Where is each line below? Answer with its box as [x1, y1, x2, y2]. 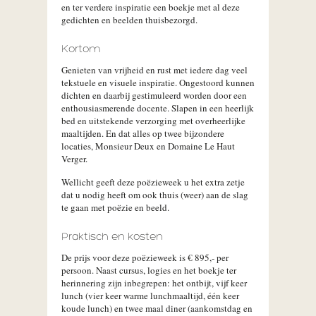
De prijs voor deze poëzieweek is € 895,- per [61, 251, 229, 264]
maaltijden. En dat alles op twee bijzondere [61, 127, 224, 140]
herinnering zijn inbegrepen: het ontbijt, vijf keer [61, 276, 247, 289]
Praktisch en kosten [61, 232, 163, 243]
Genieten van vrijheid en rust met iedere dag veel [61, 63, 248, 76]
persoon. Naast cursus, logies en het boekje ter [61, 264, 236, 276]
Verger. [61, 152, 87, 165]
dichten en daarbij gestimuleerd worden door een [61, 89, 247, 102]
